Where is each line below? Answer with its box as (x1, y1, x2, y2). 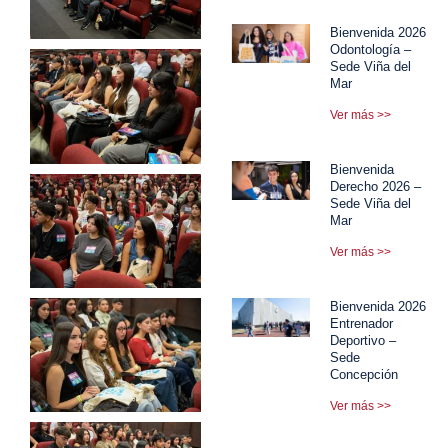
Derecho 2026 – (330, 178, 422, 194)
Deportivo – (330, 332, 397, 348)
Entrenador (330, 315, 394, 331)
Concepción (330, 366, 399, 382)
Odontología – (330, 41, 412, 57)
